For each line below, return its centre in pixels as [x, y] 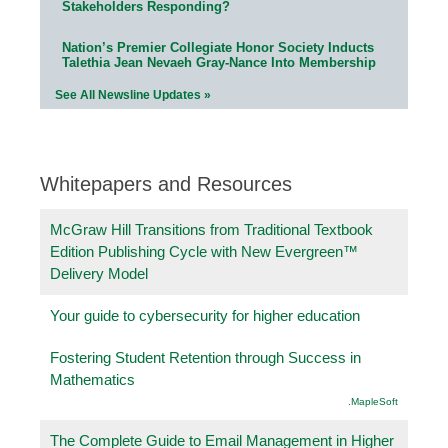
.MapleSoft [373, 401]
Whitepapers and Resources [166, 183]
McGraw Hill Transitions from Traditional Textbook [211, 229]
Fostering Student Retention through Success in [205, 357]
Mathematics [92, 379]
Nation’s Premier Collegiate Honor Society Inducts [218, 47]
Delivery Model [99, 273]
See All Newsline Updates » [133, 94]
